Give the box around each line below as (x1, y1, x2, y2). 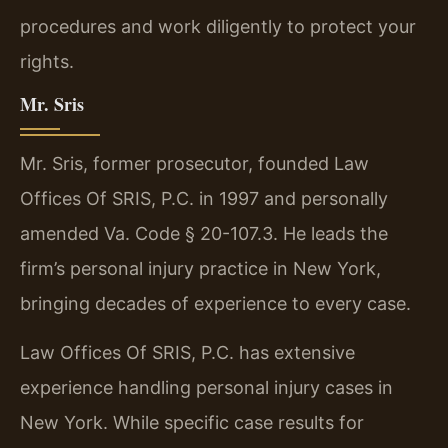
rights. (20, 51, 74, 73)
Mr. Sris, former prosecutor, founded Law (20, 152, 369, 174)
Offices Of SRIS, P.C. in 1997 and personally (20, 187, 388, 209)
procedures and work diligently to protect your (20, 16, 416, 38)
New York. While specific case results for (20, 412, 364, 434)
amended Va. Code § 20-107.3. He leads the (20, 222, 388, 244)
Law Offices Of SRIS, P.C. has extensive (20, 342, 355, 364)
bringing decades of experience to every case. (20, 292, 411, 314)
